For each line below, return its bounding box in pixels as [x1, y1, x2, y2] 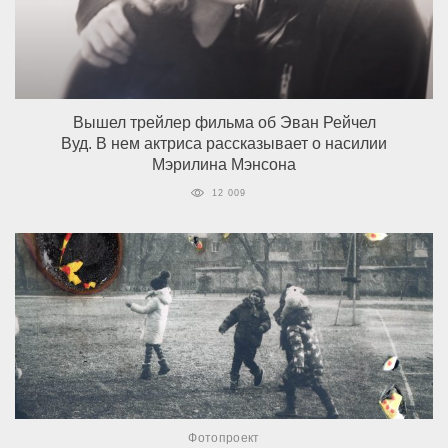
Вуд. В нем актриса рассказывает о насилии [61, 135, 387, 152]
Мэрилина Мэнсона [152, 156, 296, 173]
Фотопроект [188, 430, 260, 445]
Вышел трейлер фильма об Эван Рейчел [72, 114, 376, 131]
